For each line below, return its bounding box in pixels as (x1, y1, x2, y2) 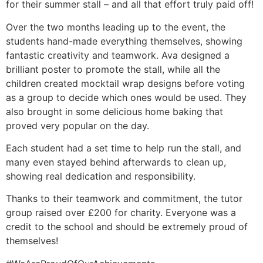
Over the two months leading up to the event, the (6, 21, 225, 33)
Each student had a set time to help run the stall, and (6, 141, 241, 154)
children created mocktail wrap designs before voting (6, 77, 245, 89)
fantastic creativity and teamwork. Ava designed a (6, 49, 230, 61)
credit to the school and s (6, 221, 120, 233)
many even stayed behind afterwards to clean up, (6, 156, 226, 168)
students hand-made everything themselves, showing (6, 35, 242, 47)
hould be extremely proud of (120, 221, 248, 233)
